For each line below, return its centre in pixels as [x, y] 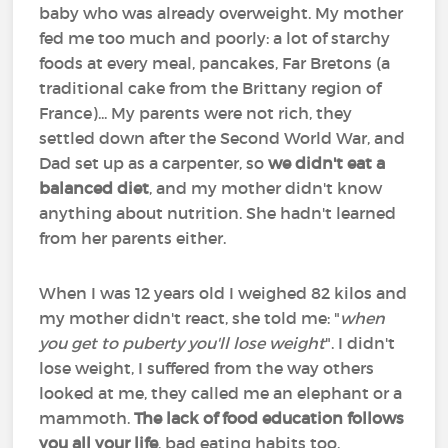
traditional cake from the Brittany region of [210, 88]
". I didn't [360, 343]
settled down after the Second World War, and [222, 138]
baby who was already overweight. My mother [221, 13]
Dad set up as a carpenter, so [154, 163]
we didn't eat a [327, 163]
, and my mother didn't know [266, 188]
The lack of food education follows [269, 418]
